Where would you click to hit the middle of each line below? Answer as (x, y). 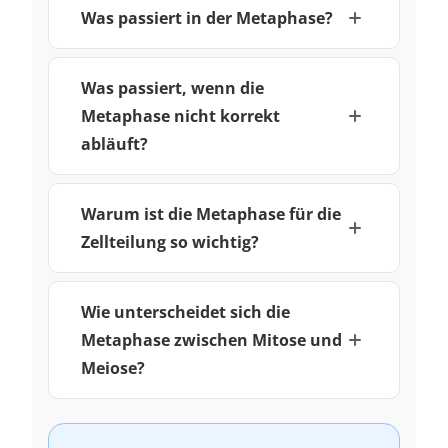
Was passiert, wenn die (172, 87)
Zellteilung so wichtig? (170, 241)
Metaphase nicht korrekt (180, 115)
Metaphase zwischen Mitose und (211, 339)
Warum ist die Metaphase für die (211, 213)
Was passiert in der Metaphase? (207, 17)
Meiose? (113, 367)
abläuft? (114, 143)
